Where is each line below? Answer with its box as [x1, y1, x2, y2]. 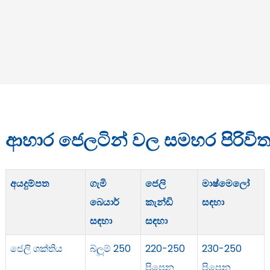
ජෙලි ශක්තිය [10, 241, 63, 256]
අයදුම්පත [10, 176, 49, 190]
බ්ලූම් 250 [89, 241, 131, 256]
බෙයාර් [89, 195, 119, 209]
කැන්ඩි [145, 195, 173, 209]
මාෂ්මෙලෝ [201, 176, 250, 190]
